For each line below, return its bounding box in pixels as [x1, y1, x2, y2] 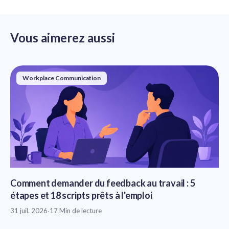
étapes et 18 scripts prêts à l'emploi [10, 189, 152, 201]
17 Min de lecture [50, 206, 102, 215]
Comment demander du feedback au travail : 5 [10, 177, 195, 189]
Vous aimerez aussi [10, 30, 115, 45]
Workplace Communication [22, 74, 101, 82]
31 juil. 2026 [10, 206, 48, 215]
